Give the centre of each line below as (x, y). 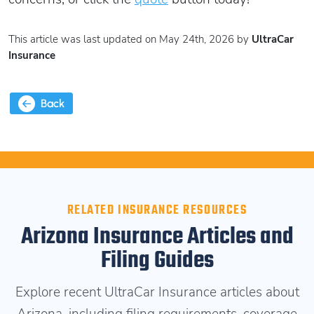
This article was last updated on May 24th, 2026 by (130, 40)
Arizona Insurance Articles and (157, 237)
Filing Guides (157, 261)
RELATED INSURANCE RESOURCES (157, 210)
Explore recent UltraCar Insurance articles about (157, 292)
